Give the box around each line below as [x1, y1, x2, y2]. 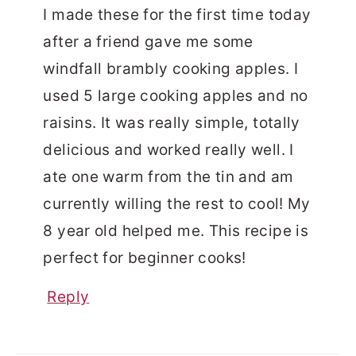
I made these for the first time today [43, 6, 311, 25]
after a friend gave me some [43, 33, 253, 52]
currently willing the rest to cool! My [43, 195, 311, 214]
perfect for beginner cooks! [43, 249, 246, 268]
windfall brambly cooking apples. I [43, 60, 299, 79]
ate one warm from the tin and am [43, 168, 294, 187]
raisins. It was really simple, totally [43, 114, 300, 133]
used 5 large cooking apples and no [43, 87, 308, 106]
